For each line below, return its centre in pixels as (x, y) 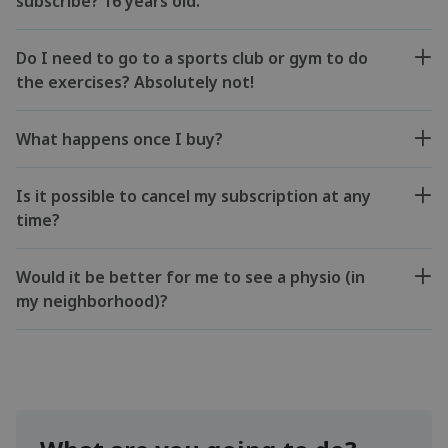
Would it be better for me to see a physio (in (190, 277)
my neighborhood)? (92, 301)
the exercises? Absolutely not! (135, 82)
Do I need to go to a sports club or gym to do (192, 58)
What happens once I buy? (119, 139)
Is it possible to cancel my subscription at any (193, 196)
